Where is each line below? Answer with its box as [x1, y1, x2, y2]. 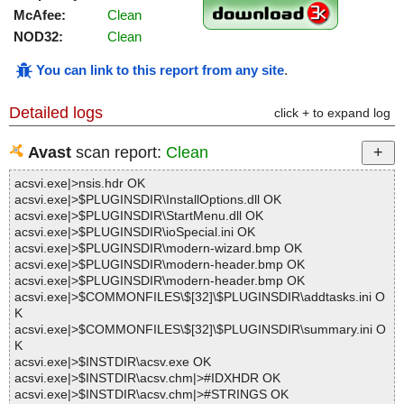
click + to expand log [274, 106, 390, 121]
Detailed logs [9, 104, 103, 123]
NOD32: [14, 29, 63, 45]
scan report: [71, 143, 166, 162]
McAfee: [14, 7, 66, 23]
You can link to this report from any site [36, 62, 284, 78]
